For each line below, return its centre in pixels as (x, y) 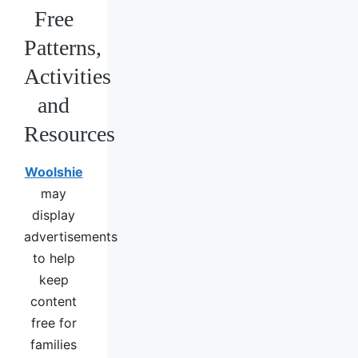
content (54, 301)
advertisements (71, 236)
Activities (68, 76)
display (54, 215)
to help (54, 258)
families (54, 344)
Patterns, (63, 47)
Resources (70, 133)
